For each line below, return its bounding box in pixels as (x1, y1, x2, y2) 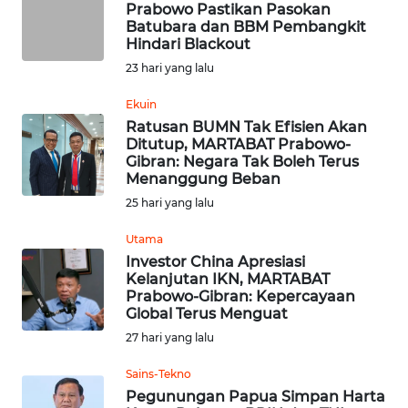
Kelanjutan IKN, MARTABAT (126, 270, 330, 289)
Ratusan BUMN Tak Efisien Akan (126, 118, 367, 137)
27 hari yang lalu (126, 331, 214, 345)
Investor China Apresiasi (126, 253, 305, 271)
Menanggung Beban (126, 170, 280, 189)
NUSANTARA (36, 72, 103, 88)
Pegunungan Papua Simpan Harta (126, 388, 385, 406)
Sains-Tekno (126, 367, 191, 382)
